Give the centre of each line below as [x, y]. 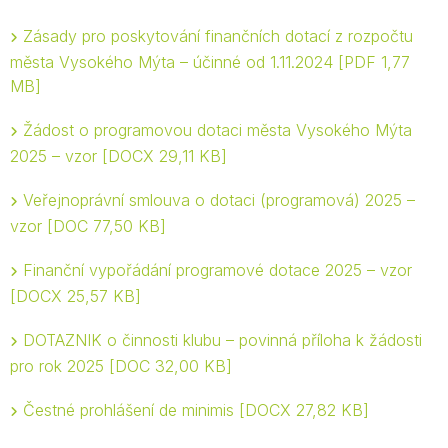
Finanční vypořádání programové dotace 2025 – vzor [217, 270]
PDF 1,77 [377, 62]
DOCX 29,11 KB [164, 156]
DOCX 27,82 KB [304, 410]
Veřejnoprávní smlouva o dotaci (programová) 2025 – [219, 200]
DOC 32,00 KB [170, 366]
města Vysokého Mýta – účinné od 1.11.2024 [174, 62]
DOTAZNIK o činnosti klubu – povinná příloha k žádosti [222, 340]
